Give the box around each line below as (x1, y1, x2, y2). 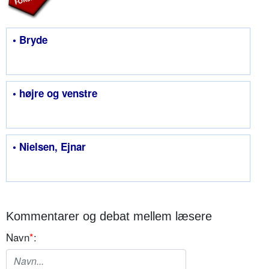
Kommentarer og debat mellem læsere (6, 210, 212, 223)
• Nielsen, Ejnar (13, 139, 86, 154)
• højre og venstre (13, 86, 97, 101)
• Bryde (13, 32, 47, 47)
